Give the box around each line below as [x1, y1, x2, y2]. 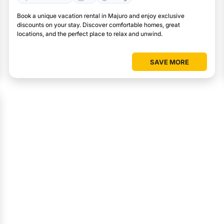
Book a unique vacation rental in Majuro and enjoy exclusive [17, 12, 184, 20]
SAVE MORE [150, 58, 189, 66]
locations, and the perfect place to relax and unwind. [17, 30, 162, 38]
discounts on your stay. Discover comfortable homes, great [17, 21, 180, 29]
